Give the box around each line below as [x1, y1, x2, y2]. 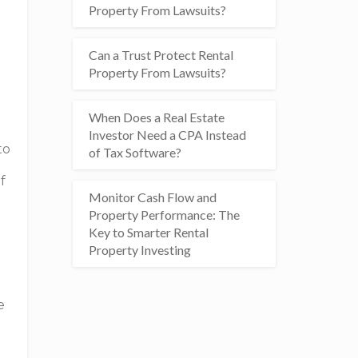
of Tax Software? [88, 145, 181, 160]
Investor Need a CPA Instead [88, 127, 246, 142]
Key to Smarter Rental [88, 225, 209, 240]
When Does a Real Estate [88, 109, 225, 125]
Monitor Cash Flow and [88, 189, 217, 205]
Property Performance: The [88, 207, 240, 222]
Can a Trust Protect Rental [88, 47, 233, 62]
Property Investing [88, 242, 191, 257]
